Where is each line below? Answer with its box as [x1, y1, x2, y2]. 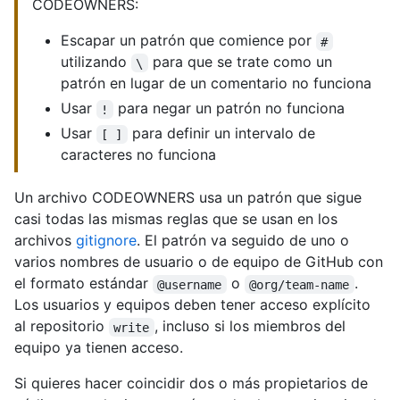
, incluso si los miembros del [154, 317, 350, 336]
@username [157, 277, 222, 292]
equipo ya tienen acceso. [14, 338, 183, 357]
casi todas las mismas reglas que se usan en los [14, 210, 337, 229]
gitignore [76, 231, 137, 250]
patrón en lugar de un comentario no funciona [61, 74, 371, 93]
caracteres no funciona [61, 146, 216, 164]
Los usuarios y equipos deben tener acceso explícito [14, 296, 371, 314]
